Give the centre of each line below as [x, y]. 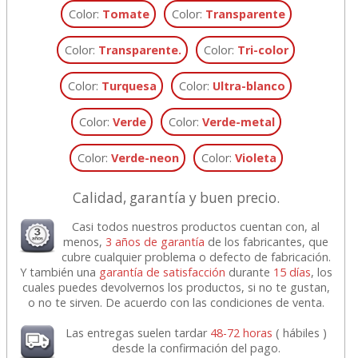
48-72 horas [241, 332]
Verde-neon [145, 157]
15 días [292, 272]
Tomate [125, 14]
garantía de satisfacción [162, 272]
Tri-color [263, 50]
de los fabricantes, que [267, 241]
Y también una [59, 272]
